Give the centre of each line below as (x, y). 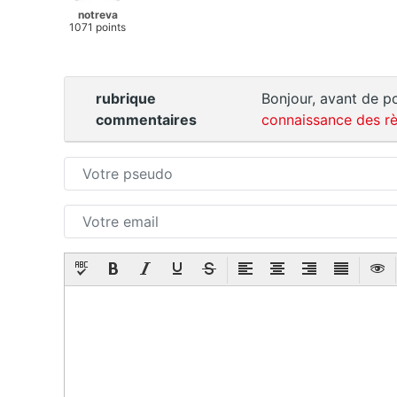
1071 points (97, 27)
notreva (97, 15)
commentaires (146, 120)
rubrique (126, 99)
